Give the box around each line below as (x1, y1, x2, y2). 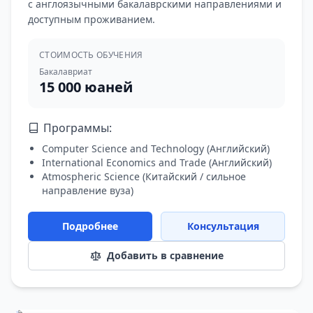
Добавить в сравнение (106, 249, 224, 262)
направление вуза (42, 184, 131, 197)
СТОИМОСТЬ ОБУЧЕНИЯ (39, 49, 143, 61)
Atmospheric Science (42, 170, 140, 183)
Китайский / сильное (145, 170, 246, 183)
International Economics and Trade (42, 156, 206, 169)
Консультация (187, 219, 259, 233)
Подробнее (62, 219, 118, 233)
